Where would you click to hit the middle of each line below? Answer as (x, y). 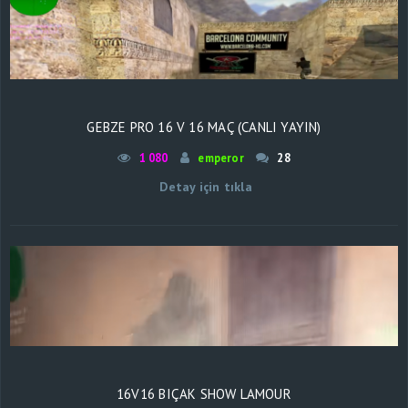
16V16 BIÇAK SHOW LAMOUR (204, 393)
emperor (221, 157)
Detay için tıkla (204, 186)
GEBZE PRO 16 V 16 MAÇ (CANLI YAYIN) (204, 127)
